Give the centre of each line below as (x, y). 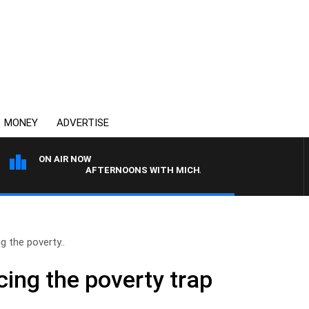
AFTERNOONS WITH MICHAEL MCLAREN (151, 170)
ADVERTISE (83, 123)
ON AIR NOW (65, 159)
